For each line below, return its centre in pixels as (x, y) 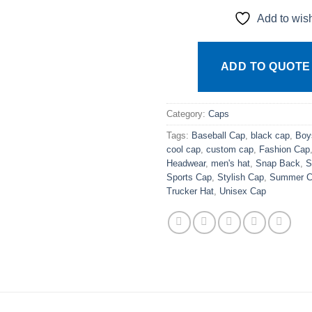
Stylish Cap (241, 177)
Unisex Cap (243, 191)
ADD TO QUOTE (266, 66)
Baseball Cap (218, 135)
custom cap (230, 149)
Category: (187, 114)
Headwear (186, 163)
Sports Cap (189, 177)
